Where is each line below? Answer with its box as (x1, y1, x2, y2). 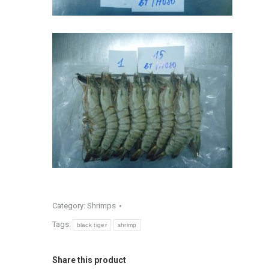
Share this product (52, 255, 126, 265)
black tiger (76, 222, 107, 228)
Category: (52, 201, 87, 210)
